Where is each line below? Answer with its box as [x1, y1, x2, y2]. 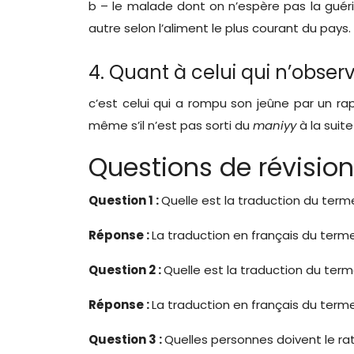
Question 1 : [88, 192, 161, 209]
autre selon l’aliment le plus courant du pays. [88, 20, 351, 36]
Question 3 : [88, 331, 164, 348]
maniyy [253, 117, 299, 134]
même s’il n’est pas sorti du [88, 117, 253, 134]
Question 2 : [88, 262, 164, 278]
